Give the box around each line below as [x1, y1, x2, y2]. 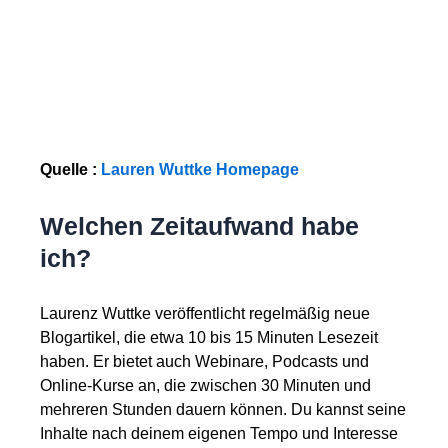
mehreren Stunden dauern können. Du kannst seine [40, 401, 406, 419]
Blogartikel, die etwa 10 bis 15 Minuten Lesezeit [40, 329, 378, 347]
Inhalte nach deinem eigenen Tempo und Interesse [40, 425, 398, 443]
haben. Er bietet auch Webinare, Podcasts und [40, 353, 369, 371]
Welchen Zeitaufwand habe [40, 212, 359, 241]
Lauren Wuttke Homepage [101, 161, 299, 179]
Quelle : [40, 161, 101, 179]
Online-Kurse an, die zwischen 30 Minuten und [40, 377, 371, 395]
